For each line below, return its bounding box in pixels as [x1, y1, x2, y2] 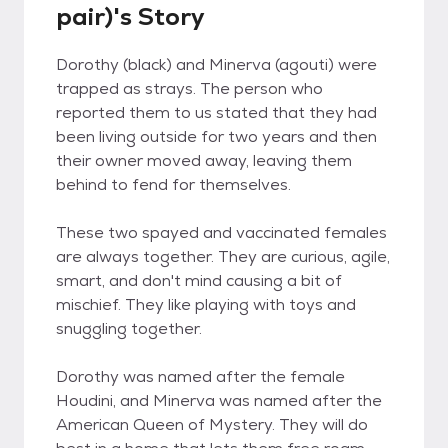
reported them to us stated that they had [56, 102, 377, 123]
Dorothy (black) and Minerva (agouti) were [56, 54, 377, 75]
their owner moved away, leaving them [56, 150, 352, 171]
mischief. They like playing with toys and [56, 294, 356, 315]
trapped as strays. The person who [56, 78, 323, 99]
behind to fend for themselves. [56, 174, 291, 195]
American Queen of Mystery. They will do [56, 414, 368, 435]
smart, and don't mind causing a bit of [56, 270, 342, 291]
